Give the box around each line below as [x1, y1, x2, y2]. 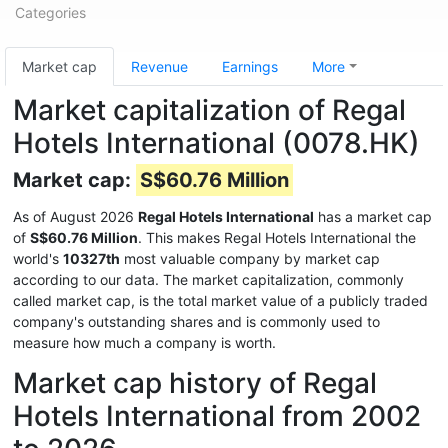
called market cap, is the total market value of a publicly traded [13, 292, 428, 309]
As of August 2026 [13, 208, 138, 225]
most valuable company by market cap [120, 250, 380, 267]
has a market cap [314, 208, 432, 225]
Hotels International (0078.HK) [13, 126, 420, 160]
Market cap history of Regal [13, 366, 377, 400]
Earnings [222, 58, 278, 75]
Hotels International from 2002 [13, 399, 421, 433]
